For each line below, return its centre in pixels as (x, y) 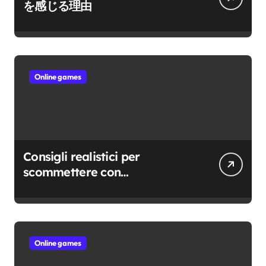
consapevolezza (68, 188)
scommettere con (72, 172)
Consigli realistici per (82, 157)
